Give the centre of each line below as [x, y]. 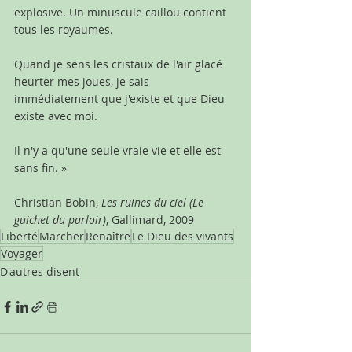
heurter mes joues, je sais [83, 81]
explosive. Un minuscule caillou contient [122, 12]
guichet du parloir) [60, 219]
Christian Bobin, [58, 202]
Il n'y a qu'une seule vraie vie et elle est [119, 150]
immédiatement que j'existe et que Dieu [121, 98]
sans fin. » [40, 167]
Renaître [108, 236]
